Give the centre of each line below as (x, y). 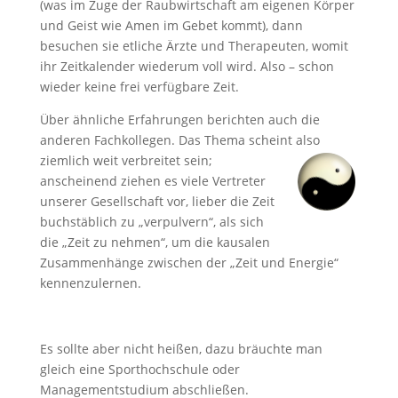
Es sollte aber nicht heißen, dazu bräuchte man (181, 349)
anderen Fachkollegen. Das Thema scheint (167, 140)
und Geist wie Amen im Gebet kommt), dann (171, 25)
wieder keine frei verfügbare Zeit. (139, 87)
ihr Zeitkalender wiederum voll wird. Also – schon (187, 66)
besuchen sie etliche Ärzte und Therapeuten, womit (194, 46)
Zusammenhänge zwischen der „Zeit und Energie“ (189, 263)
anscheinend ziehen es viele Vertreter (152, 181)
